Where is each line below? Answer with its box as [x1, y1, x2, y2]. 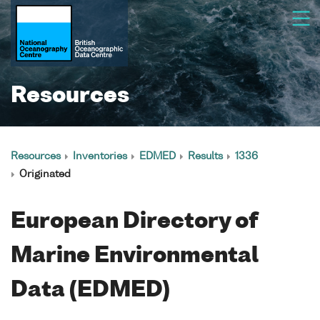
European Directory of [11, 211, 257, 233]
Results [188, 151, 223, 161]
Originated [19, 169, 71, 179]
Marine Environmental [11, 246, 259, 267]
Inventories [73, 151, 127, 161]
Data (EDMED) [11, 280, 170, 301]
